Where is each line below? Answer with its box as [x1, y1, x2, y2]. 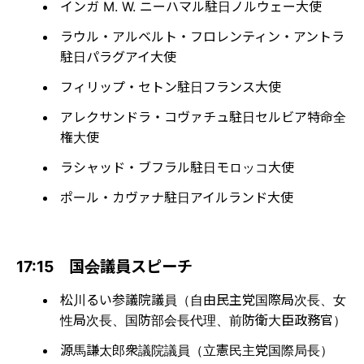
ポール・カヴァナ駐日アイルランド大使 [60, 188, 293, 206]
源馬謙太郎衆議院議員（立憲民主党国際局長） [60, 341, 333, 358]
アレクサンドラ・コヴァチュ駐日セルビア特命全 [60, 108, 346, 125]
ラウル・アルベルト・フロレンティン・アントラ [60, 28, 344, 45]
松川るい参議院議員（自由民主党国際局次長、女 [60, 291, 346, 308]
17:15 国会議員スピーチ [16, 256, 193, 276]
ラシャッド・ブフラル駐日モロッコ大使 [60, 158, 294, 175]
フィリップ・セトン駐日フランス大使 [60, 78, 281, 95]
